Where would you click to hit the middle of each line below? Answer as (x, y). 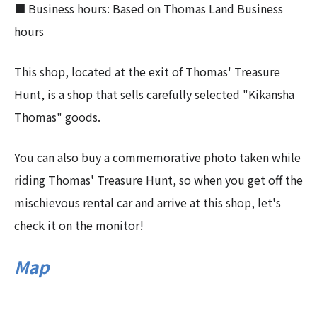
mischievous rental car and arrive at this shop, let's (148, 203)
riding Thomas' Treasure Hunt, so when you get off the (158, 180)
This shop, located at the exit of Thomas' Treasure (147, 72)
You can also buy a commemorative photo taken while (157, 157)
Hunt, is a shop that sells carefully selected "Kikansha (154, 94)
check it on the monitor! (79, 225)
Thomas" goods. (57, 117)
